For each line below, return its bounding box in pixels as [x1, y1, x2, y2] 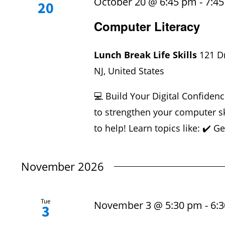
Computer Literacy [94, 18, 200, 35]
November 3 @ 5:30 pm [94, 198, 203, 212]
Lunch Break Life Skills [94, 49, 200, 61]
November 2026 [21, 159, 104, 174]
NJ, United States [94, 65, 165, 77]
